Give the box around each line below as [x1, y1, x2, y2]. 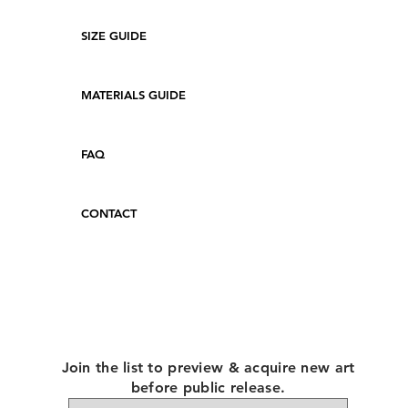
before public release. [130, 379, 286, 397]
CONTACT [81, 206, 137, 221]
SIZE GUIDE [81, 28, 147, 44]
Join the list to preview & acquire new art [61, 359, 355, 377]
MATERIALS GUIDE [81, 87, 186, 103]
